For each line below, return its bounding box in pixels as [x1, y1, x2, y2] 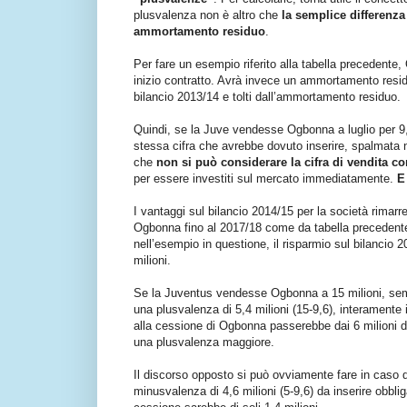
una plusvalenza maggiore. [134, 335, 274, 350]
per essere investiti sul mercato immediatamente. [134, 172, 397, 186]
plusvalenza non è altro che [134, 8, 282, 23]
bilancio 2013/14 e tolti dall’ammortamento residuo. [134, 90, 401, 104]
